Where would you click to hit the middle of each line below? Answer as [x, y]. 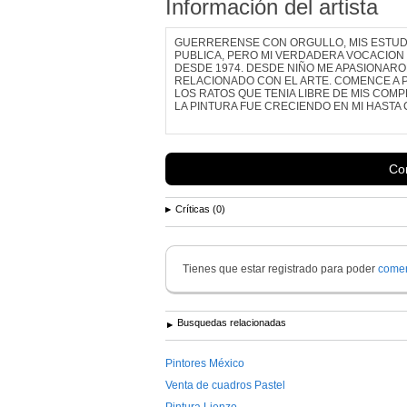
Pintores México [205, 363]
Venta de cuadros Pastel [225, 385]
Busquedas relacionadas [232, 322]
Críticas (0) [200, 208]
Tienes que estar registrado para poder [280, 268]
